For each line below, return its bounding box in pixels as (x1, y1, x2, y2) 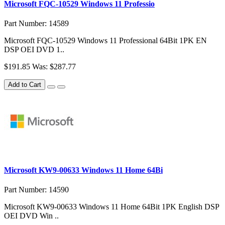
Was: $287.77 (32, 62, 76, 71)
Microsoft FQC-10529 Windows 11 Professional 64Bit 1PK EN (4, 36, 207, 45)
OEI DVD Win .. (4, 211, 59, 220)
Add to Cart (8, 81, 41, 89)
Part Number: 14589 (4, 19, 69, 28)
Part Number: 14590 (4, 185, 69, 194)
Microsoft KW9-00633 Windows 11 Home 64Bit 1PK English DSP (4, 202, 219, 211)
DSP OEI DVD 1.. (4, 45, 64, 54)
